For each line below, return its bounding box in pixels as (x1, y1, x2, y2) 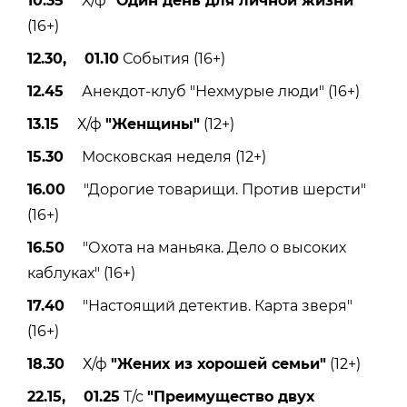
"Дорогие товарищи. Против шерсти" (65, 180, 366, 198)
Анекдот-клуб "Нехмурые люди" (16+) (64, 82, 360, 100)
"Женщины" (105, 114, 200, 133)
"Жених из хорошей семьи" (111, 354, 326, 372)
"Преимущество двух (147, 387, 314, 405)
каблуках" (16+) (27, 263, 135, 282)
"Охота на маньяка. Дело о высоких (65, 238, 346, 256)
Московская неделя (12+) (64, 147, 266, 165)
